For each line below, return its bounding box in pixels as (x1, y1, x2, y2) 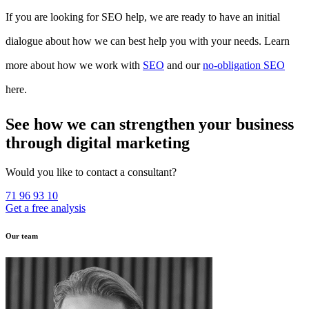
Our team (6, 232, 38, 241)
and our (164, 59, 203, 72)
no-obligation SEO (203, 59, 285, 72)
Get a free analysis (6, 202, 86, 215)
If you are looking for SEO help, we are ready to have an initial (6, 11, 280, 23)
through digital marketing (6, 134, 190, 152)
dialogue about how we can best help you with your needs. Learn (6, 35, 290, 48)
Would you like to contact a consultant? (6, 166, 177, 179)
